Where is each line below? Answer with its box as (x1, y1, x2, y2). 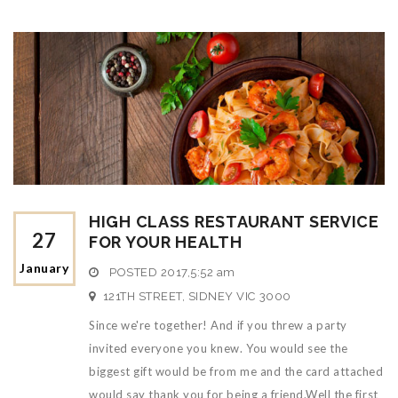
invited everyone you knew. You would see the (89, 340, 348, 355)
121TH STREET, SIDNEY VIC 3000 (102, 289, 291, 303)
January (20, 259, 69, 275)
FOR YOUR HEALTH (89, 232, 243, 251)
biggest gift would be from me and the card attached (89, 363, 384, 378)
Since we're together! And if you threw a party (89, 317, 347, 332)
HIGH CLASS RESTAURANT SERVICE (89, 211, 379, 231)
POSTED (106, 265, 161, 279)
